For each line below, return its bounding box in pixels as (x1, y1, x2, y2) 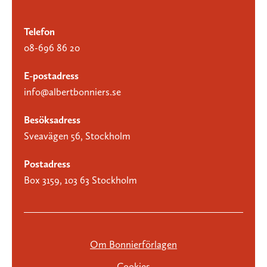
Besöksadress (24, 113, 80, 126)
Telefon (24, 25, 55, 38)
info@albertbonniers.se (24, 85, 121, 98)
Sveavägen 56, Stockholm (24, 129, 131, 142)
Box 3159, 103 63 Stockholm (24, 173, 137, 186)
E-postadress (24, 69, 79, 82)
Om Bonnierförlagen (90, 238, 177, 250)
